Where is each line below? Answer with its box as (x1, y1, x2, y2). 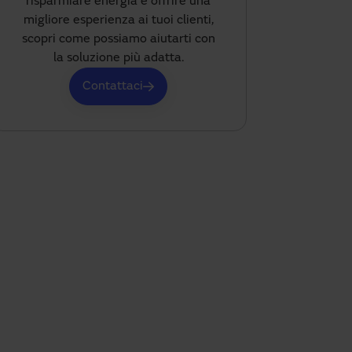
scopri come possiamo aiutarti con (21, 33, 215, 46)
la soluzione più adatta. (53, 52, 184, 64)
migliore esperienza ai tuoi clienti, (23, 14, 214, 27)
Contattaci (82, 80, 144, 93)
